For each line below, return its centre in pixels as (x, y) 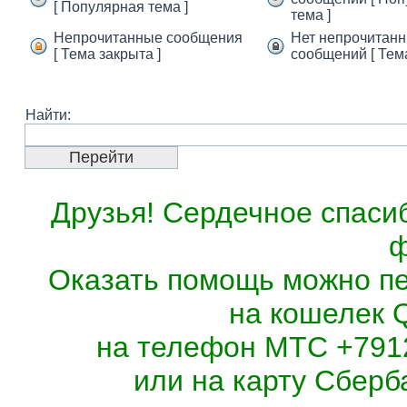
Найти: (48, 115)
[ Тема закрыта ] (107, 54)
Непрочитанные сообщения (148, 38)
